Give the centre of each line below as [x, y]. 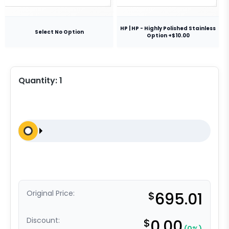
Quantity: [39, 81]
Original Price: [51, 193]
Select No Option [59, 32]
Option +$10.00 [168, 35]
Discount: [43, 220]
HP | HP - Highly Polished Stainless [168, 28]
